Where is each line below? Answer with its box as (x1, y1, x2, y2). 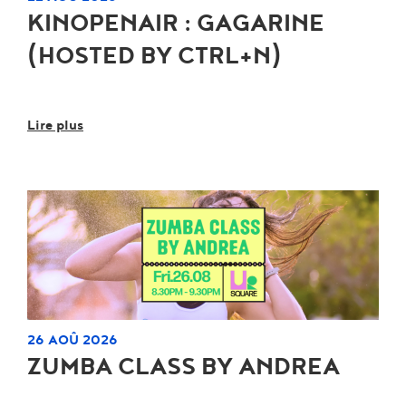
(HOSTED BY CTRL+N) (27, 41, 282, 71)
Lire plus (27, 116, 83, 133)
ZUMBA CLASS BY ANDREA (27, 353, 340, 382)
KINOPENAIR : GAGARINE (27, 8, 324, 38)
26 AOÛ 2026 (27, 332, 118, 349)
